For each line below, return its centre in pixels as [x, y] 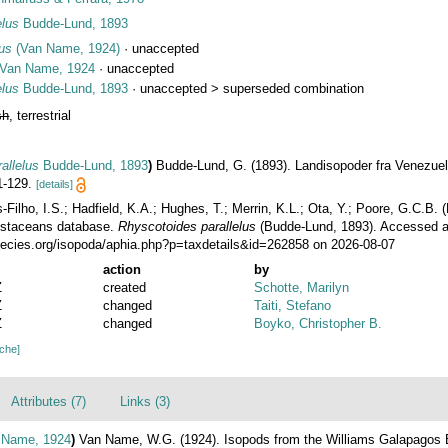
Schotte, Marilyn [302, 287]
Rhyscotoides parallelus [187, 226]
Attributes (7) [48, 401]
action [121, 269]
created [124, 287]
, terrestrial [40, 115]
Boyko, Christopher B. [318, 323]
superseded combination [294, 88]
